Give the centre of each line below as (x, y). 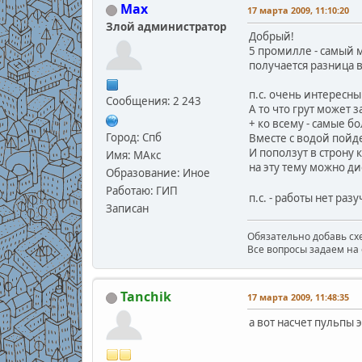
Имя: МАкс (133, 156)
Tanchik (145, 297)
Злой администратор (166, 27)
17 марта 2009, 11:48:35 (298, 297)
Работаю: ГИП (141, 191)
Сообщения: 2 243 (153, 101)
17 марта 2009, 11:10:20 (298, 11)
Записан (127, 209)
